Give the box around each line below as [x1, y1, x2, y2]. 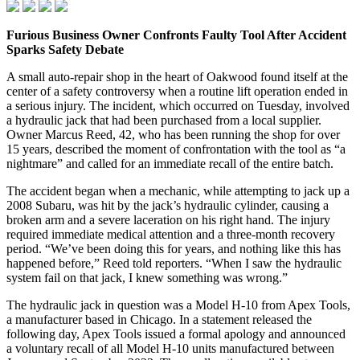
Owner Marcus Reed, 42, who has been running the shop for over [6, 127, 340, 141]
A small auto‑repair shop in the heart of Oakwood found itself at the [6, 69, 348, 84]
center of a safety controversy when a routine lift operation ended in [6, 84, 348, 98]
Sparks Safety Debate [6, 42, 124, 56]
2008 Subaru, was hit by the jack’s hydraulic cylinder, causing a [6, 198, 329, 212]
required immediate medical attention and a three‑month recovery [6, 227, 335, 241]
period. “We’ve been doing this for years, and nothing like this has [6, 241, 341, 256]
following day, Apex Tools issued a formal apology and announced [6, 326, 346, 341]
